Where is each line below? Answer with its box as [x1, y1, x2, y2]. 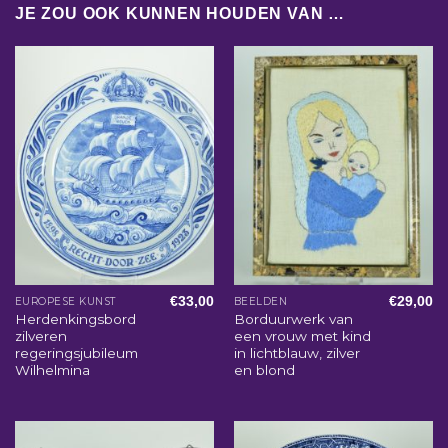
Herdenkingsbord [14, 310, 136, 327]
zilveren [14, 327, 67, 344]
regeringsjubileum [14, 344, 138, 361]
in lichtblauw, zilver [233, 344, 360, 361]
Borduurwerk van [233, 310, 353, 327]
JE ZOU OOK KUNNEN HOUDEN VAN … [15, 5, 345, 23]
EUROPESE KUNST [14, 294, 116, 308]
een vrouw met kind [233, 327, 371, 344]
